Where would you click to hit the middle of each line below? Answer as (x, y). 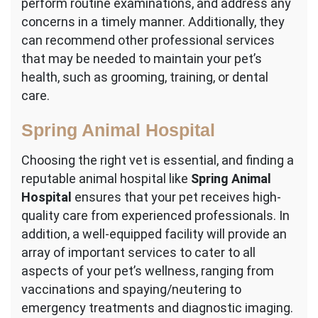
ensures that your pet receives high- (176, 197)
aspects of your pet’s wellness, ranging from (148, 271)
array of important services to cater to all (138, 253)
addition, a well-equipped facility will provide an (154, 234)
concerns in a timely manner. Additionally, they (153, 22)
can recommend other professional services (148, 40)
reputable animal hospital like (106, 179)
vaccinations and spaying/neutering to (131, 290)
